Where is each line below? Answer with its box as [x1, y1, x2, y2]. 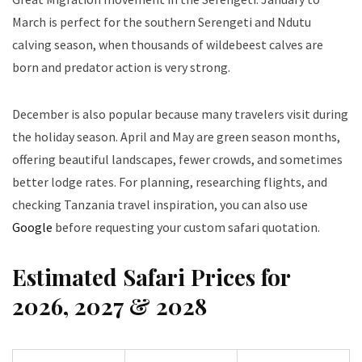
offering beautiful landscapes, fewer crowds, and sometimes [12, 151, 343, 168]
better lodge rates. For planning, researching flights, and [12, 174, 327, 191]
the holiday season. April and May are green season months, [12, 128, 340, 145]
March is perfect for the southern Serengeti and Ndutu [12, 14, 311, 31]
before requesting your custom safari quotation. [53, 219, 320, 236]
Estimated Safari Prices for [12, 262, 290, 293]
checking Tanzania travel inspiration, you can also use [12, 196, 308, 213]
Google [12, 219, 53, 236]
